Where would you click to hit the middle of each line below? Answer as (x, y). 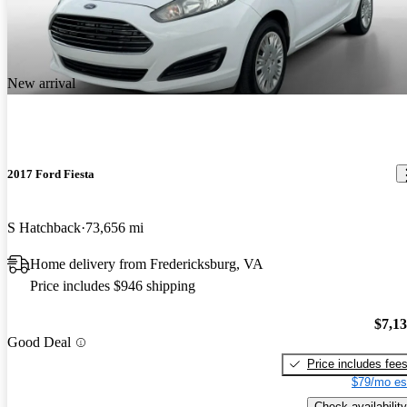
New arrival (41, 83)
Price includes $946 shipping (113, 286)
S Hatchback (44, 228)
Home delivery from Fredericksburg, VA (147, 264)
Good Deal (39, 342)
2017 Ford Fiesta (51, 174)
